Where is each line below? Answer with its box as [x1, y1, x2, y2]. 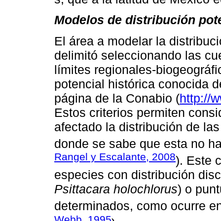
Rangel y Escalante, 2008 [54, 150, 176, 162]
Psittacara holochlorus [54, 182, 178, 196]
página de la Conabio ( [54, 91, 180, 105]
